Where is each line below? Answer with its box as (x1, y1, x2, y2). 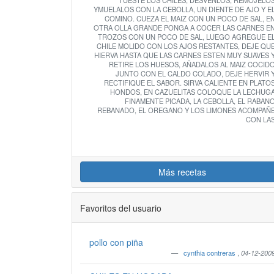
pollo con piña (89, 236, 143, 248)
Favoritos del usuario (80, 201, 161, 214)
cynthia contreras (183, 248, 238, 257)
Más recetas (158, 166, 206, 178)
